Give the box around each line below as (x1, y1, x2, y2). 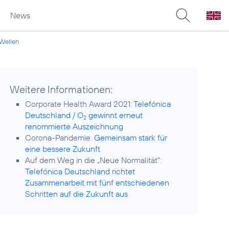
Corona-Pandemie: (25, 132, 95, 143)
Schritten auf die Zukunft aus (25, 189, 128, 199)
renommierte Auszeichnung (25, 121, 124, 131)
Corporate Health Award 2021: (25, 99, 134, 109)
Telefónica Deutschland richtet (25, 166, 135, 176)
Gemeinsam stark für (94, 132, 168, 143)
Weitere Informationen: (10, 83, 113, 96)
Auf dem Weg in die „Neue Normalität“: (25, 155, 162, 165)
